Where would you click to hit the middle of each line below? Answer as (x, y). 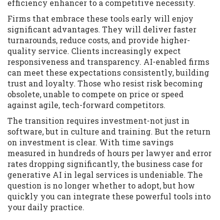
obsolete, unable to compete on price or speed (96, 94)
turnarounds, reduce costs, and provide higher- (99, 40)
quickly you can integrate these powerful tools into (109, 196)
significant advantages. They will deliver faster (102, 29)
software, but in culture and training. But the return (109, 132)
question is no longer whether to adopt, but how (101, 186)
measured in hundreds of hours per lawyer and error (110, 153)
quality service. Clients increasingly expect (94, 51)
